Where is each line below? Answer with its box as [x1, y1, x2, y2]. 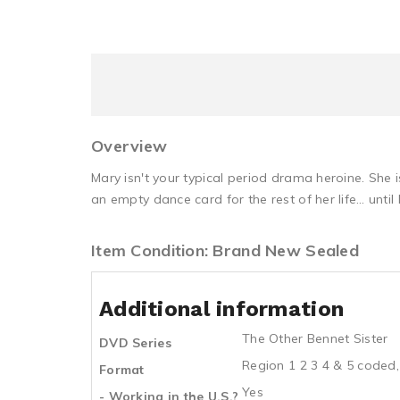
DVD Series [99, 335, 171, 351]
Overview [91, 136, 168, 156]
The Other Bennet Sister [242, 330, 388, 346]
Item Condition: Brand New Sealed [91, 240, 359, 261]
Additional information [99, 296, 345, 321]
